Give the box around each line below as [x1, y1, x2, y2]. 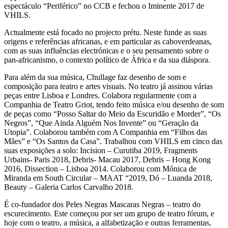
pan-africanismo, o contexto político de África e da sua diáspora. [4, 55, 210, 64]
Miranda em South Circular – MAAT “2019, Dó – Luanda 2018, [4, 173, 212, 182]
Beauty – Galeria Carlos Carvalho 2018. [4, 182, 133, 191]
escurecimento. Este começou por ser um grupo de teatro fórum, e [4, 209, 214, 218]
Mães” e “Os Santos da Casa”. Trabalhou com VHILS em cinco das [4, 136, 222, 146]
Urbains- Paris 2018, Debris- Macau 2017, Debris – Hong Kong [4, 155, 211, 164]
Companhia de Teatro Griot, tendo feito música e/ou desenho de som [4, 100, 224, 109]
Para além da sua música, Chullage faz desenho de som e [4, 72, 186, 81]
